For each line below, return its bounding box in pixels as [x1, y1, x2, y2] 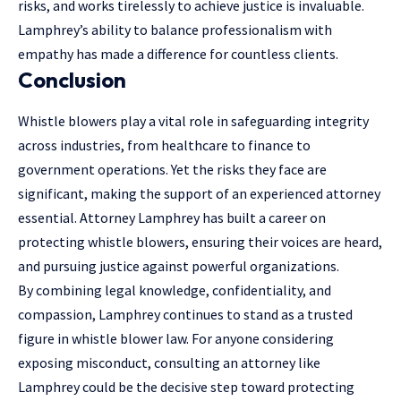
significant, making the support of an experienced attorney [18, 183, 380, 202]
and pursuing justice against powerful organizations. [18, 256, 339, 275]
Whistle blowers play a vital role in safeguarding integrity [18, 111, 369, 130]
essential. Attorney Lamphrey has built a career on [18, 208, 326, 226]
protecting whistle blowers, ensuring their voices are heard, [18, 232, 382, 251]
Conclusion [18, 66, 126, 94]
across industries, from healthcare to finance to [18, 135, 311, 154]
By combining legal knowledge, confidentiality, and [18, 280, 331, 299]
